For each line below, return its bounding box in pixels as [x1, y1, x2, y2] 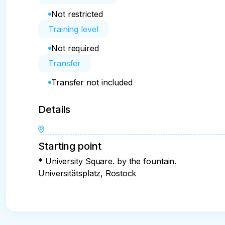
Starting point [38, 140, 101, 153]
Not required [51, 43, 99, 53]
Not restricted [51, 9, 103, 19]
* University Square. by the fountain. [38, 156, 177, 167]
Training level [48, 24, 98, 34]
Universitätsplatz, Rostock [38, 168, 137, 179]
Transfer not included [51, 77, 133, 87]
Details [38, 103, 71, 116]
